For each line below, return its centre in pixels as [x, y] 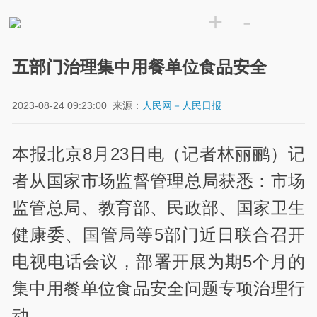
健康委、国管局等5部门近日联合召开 [158, 234]
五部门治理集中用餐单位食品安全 [140, 67]
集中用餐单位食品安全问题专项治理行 [158, 288]
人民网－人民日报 [182, 106]
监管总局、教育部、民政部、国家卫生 [158, 207]
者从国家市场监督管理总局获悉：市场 [158, 180]
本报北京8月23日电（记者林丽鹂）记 [158, 154]
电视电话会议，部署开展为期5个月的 [158, 261]
